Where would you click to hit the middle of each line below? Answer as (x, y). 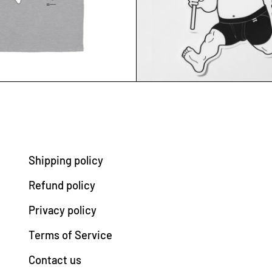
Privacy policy (63, 210)
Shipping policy (66, 160)
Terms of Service (70, 235)
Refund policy (62, 185)
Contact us (55, 260)
